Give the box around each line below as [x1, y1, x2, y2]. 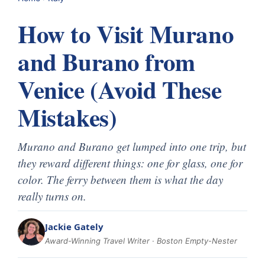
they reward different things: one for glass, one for [18, 155, 243, 170]
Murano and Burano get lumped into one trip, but [18, 138, 246, 154]
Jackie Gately [45, 220, 104, 232]
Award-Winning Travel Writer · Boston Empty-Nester [45, 235, 237, 245]
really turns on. [18, 188, 86, 203]
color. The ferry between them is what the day [18, 172, 223, 187]
